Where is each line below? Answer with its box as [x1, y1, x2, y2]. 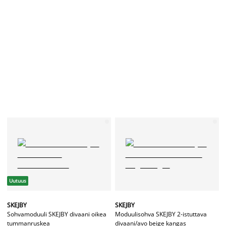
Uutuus [9, 177, 26, 185]
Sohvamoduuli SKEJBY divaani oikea [7, 210, 106, 219]
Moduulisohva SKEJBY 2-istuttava [115, 210, 207, 219]
